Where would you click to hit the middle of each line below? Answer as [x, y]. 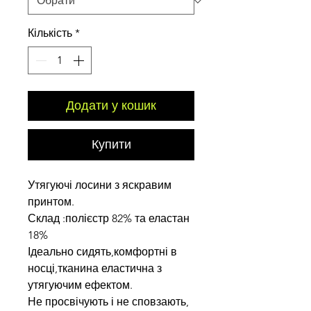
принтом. [51, 201]
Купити [111, 144]
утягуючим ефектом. [80, 285]
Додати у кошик [111, 105]
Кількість [50, 33]
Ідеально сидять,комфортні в [102, 251]
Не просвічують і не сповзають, [108, 301]
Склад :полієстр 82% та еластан [109, 218]
